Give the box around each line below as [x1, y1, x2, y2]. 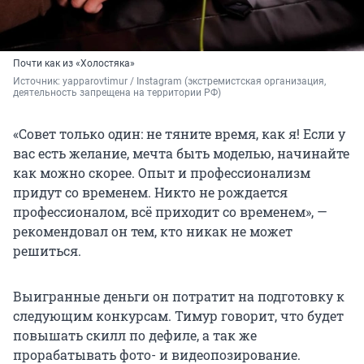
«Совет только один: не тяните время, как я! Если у [13, 125, 345, 143]
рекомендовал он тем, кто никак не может [13, 223, 292, 240]
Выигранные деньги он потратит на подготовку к [13, 288, 344, 305]
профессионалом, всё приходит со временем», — [13, 203, 327, 221]
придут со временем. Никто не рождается [13, 184, 288, 201]
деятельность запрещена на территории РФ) [13, 87, 221, 99]
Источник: [13, 76, 63, 88]
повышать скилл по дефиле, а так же [13, 327, 257, 344]
